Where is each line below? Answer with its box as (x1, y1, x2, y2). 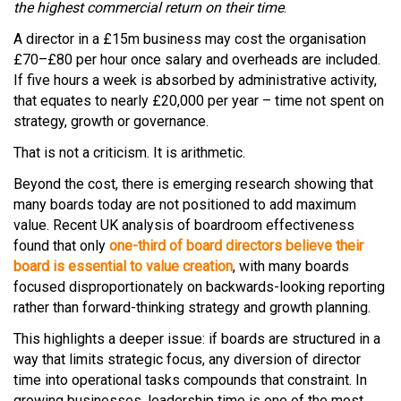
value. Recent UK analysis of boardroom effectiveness (13, 217, 354, 234)
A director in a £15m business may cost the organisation (13, 30, 366, 47)
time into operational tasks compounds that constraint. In (13, 371, 367, 388)
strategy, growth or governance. (13, 113, 209, 130)
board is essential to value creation (13, 258, 233, 275)
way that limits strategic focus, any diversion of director (13, 351, 361, 368)
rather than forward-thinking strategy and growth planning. (13, 299, 371, 316)
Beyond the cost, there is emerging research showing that (13, 175, 373, 192)
